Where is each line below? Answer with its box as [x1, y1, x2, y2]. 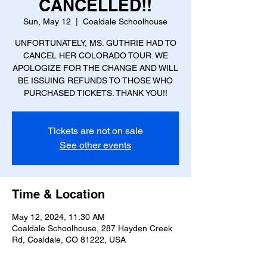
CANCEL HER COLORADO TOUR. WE [23, 51, 168, 60]
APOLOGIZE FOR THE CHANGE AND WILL [13, 63, 178, 73]
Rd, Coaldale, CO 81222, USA [12, 235, 126, 244]
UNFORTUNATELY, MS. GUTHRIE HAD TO [14, 38, 176, 48]
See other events [60, 139, 131, 151]
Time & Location [12, 187, 105, 201]
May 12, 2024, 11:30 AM [12, 212, 105, 222]
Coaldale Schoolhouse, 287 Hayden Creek [12, 223, 172, 233]
